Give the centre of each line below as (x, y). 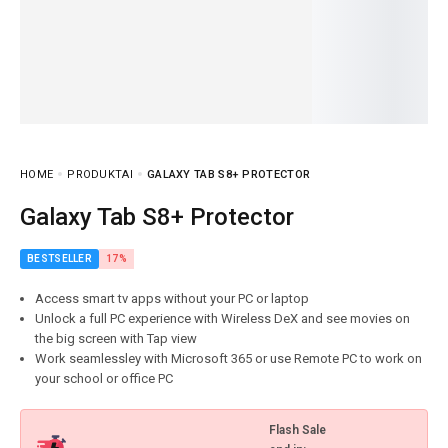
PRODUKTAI (100, 174)
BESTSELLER (59, 258)
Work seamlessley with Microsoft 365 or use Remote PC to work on (228, 358)
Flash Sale (297, 429)
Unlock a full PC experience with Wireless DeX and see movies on (222, 318)
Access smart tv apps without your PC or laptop (172, 298)
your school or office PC (104, 378)
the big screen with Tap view (116, 338)
